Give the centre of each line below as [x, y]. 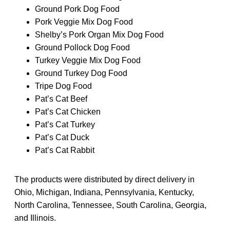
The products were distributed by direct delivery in [104, 179]
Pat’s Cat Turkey [65, 124]
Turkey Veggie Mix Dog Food [88, 60]
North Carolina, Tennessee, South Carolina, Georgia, [110, 205]
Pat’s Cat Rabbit [65, 150]
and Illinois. [35, 218]
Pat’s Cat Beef [61, 99]
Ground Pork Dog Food [77, 9]
